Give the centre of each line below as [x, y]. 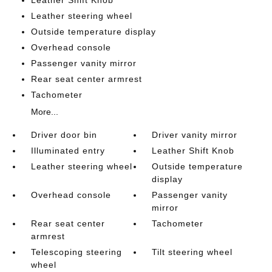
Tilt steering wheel [192, 252]
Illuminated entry [68, 151]
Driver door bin [64, 135]
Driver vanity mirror [195, 135]
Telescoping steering [76, 252]
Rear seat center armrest [86, 79]
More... [44, 112]
